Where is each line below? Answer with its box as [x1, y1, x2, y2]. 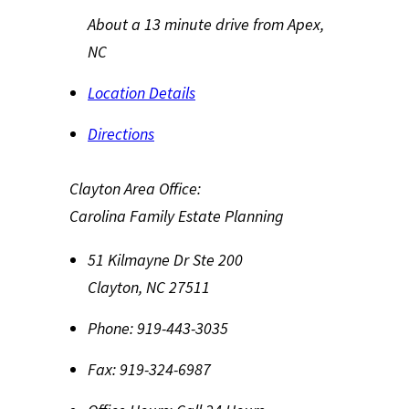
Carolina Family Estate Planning [69, 205, 284, 226]
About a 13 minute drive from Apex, [88, 14, 324, 35]
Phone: [88, 318, 133, 339]
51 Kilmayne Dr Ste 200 [88, 249, 243, 270]
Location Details [88, 82, 195, 103]
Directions [88, 123, 154, 144]
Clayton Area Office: [69, 178, 201, 199]
